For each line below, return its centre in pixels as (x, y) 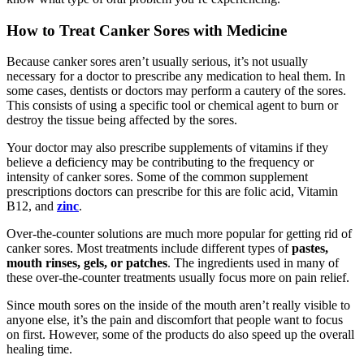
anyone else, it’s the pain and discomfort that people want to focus (175, 320)
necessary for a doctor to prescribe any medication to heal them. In (176, 76)
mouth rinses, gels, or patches (87, 263)
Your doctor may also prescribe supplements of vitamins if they (167, 148)
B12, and (32, 206)
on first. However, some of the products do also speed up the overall (180, 335)
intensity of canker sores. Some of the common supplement (157, 177)
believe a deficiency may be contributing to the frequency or (160, 162)
